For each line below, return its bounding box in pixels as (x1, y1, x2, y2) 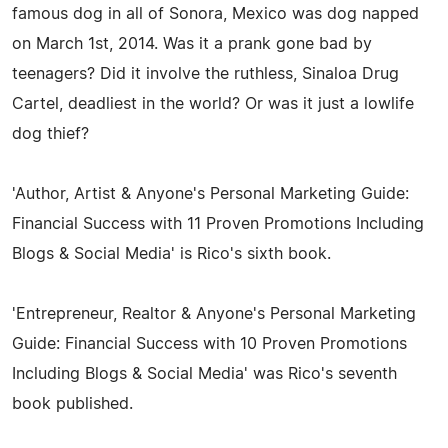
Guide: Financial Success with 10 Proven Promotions (12, 335, 407, 352)
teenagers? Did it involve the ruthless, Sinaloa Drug (12, 65, 399, 82)
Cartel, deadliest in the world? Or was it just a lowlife (12, 95, 414, 112)
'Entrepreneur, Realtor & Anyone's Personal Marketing (12, 305, 416, 322)
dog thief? (12, 125, 89, 142)
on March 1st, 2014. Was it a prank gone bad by (12, 35, 372, 52)
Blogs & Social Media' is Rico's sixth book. (12, 245, 331, 262)
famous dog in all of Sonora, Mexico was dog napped (12, 5, 419, 22)
